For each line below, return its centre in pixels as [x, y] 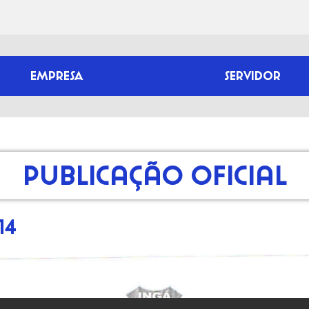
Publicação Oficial [154, 175]
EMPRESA [57, 76]
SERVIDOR [252, 76]
